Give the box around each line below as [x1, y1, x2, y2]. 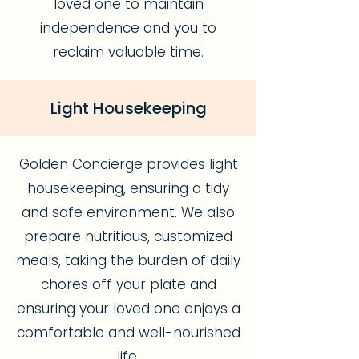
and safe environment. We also [22, 203, 235, 222]
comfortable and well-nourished [16, 323, 240, 342]
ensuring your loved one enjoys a [16, 299, 240, 318]
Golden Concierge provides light [18, 155, 238, 174]
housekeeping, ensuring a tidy [27, 179, 229, 198]
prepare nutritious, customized [24, 227, 232, 246]
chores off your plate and [40, 275, 216, 294]
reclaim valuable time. [53, 42, 204, 62]
